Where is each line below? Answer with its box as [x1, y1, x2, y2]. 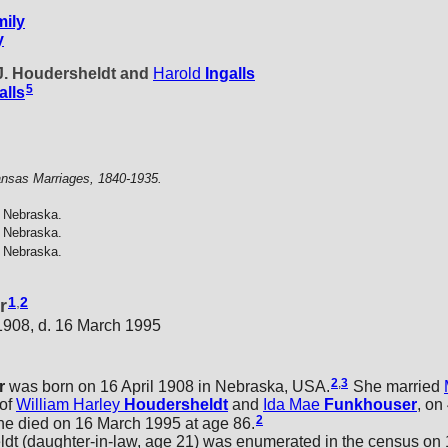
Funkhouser [324, 395, 417, 413]
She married [349, 377, 444, 395]
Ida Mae [263, 395, 320, 413]
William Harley [16, 395, 120, 413]
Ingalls [205, 64, 255, 82]
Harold [153, 64, 201, 82]
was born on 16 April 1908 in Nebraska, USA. [5, 377, 330, 395]
